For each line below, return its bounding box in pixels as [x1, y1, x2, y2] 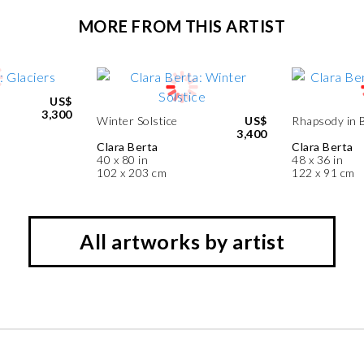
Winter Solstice [97, 114, 178, 128]
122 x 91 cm [292, 166, 355, 180]
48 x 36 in [292, 153, 343, 167]
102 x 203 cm [97, 166, 167, 180]
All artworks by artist [80, 229, 284, 253]
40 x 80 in [97, 153, 148, 167]
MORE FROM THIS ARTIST [78, 16, 286, 36]
